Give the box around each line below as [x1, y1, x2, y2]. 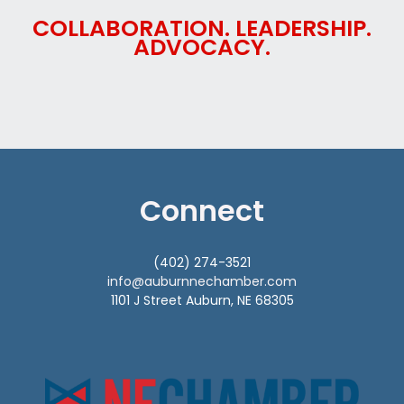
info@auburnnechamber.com [107, 272, 297, 291]
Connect [140, 189, 264, 231]
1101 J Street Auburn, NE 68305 [110, 291, 294, 310]
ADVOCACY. [133, 32, 271, 64]
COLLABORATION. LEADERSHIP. [32, 13, 372, 45]
